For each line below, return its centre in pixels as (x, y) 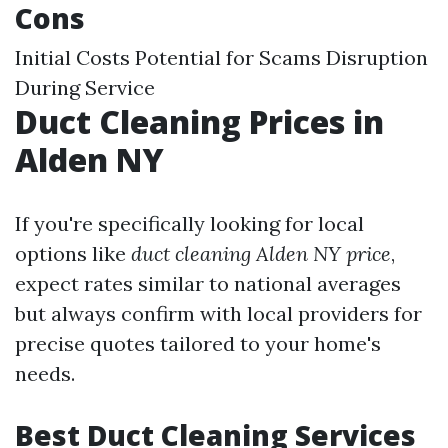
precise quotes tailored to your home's (198, 343)
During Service (85, 87)
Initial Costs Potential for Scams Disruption (221, 57)
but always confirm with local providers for (218, 313)
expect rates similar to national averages (208, 283)
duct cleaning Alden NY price (261, 253)
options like (73, 253)
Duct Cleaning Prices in (199, 121)
